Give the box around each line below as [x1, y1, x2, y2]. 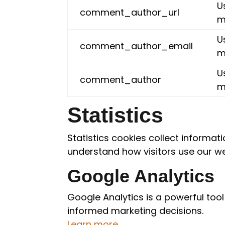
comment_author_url [80, 6, 180, 19]
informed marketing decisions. [67, 204, 204, 217]
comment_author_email [80, 40, 193, 52]
